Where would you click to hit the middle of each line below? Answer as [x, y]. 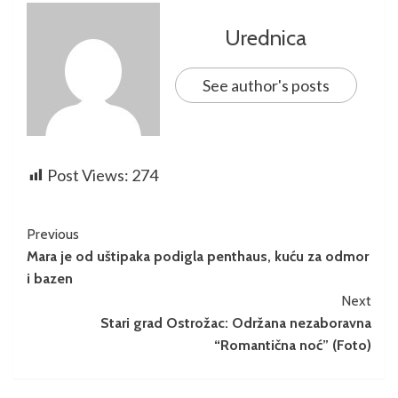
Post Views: [88, 175]
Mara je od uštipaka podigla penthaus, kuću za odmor [198, 256]
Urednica [266, 38]
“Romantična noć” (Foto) [293, 345]
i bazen [50, 279]
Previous [53, 234]
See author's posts [266, 85]
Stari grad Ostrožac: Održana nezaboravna [236, 323]
